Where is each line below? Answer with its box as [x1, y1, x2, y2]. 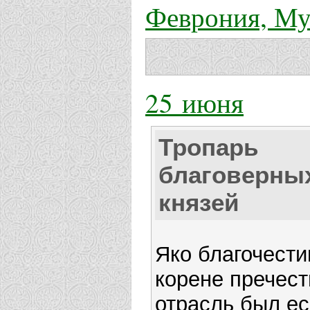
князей [158, 189, 239, 217]
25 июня [145, 84, 244, 121]
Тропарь [158, 134, 259, 161]
